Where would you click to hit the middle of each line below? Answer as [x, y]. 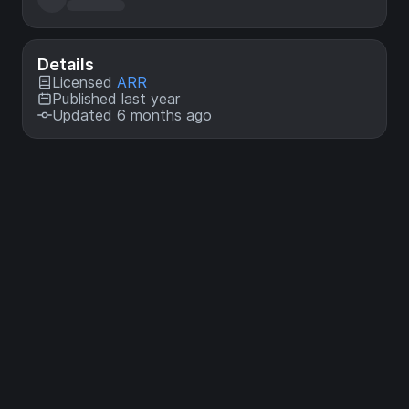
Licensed [84, 83]
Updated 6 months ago [132, 115]
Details [66, 65]
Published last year [116, 99]
